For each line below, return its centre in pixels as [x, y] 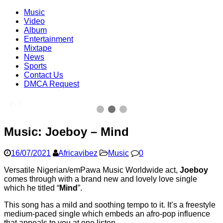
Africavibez [78, 153]
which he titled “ [32, 188]
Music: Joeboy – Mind [66, 131]
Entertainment [49, 39]
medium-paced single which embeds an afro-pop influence [107, 214]
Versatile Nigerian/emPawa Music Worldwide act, [92, 170]
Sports [35, 66]
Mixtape [38, 48]
